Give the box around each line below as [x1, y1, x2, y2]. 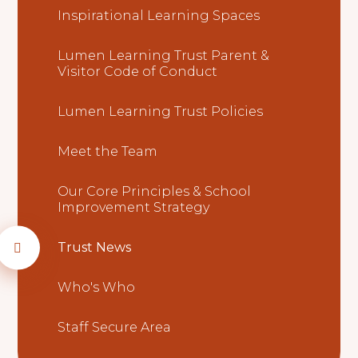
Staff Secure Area [58, 319, 172, 335]
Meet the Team [58, 143, 158, 159]
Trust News [58, 239, 132, 255]
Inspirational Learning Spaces [58, 7, 261, 23]
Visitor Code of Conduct [58, 63, 218, 79]
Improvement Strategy [58, 199, 210, 215]
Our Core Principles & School [58, 183, 252, 199]
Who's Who [58, 279, 136, 295]
